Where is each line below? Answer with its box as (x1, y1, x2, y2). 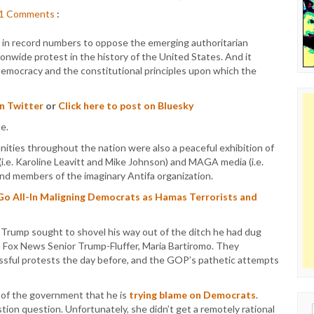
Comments (6, 8, 55, 20)
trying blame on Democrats (129, 289, 256, 301)
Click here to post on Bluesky (58, 100, 193, 111)
